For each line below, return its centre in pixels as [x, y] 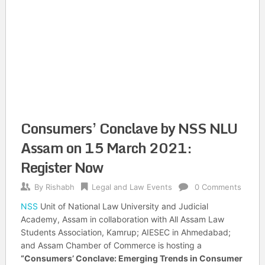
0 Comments [218, 187]
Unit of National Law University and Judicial [123, 206]
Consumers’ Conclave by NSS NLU [129, 128]
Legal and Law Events [132, 187]
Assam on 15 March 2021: [106, 148]
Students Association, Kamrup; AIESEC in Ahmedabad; [125, 232]
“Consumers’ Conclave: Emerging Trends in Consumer [131, 258]
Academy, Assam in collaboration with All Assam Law [122, 219]
